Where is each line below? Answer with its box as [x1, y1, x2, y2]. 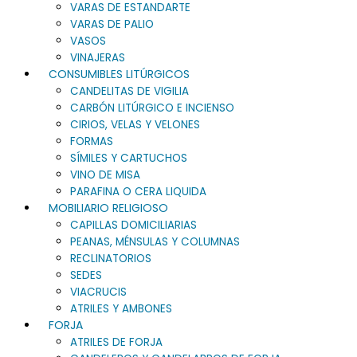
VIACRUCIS [70, 284, 127, 300]
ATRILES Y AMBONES [70, 301, 172, 316]
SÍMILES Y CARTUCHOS [70, 151, 187, 166]
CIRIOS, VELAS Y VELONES [70, 117, 200, 132]
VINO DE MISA [70, 167, 140, 182]
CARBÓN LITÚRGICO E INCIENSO [70, 100, 234, 116]
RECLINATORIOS [70, 251, 151, 266]
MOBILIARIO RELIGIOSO [49, 200, 168, 216]
